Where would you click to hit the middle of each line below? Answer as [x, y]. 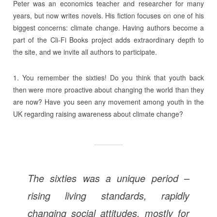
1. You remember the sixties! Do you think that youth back [108, 77]
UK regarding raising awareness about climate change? [98, 114]
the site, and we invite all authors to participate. [85, 52]
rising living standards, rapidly [108, 195]
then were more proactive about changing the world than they [108, 89]
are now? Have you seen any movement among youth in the [108, 101]
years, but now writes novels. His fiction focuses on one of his [108, 15]
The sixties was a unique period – [108, 178]
